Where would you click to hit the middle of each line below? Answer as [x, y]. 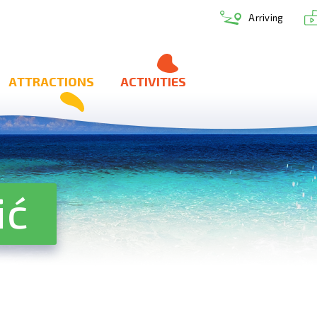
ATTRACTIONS [52, 81]
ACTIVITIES [153, 81]
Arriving [266, 18]
